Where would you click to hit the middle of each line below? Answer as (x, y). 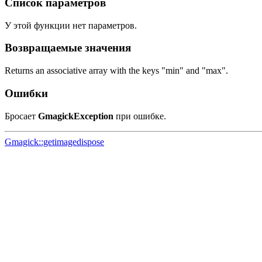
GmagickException (76, 116)
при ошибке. (140, 116)
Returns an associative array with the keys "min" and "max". (116, 71)
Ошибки (26, 93)
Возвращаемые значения (68, 48)
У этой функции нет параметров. (71, 25)
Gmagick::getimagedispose (54, 142)
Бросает (21, 116)
